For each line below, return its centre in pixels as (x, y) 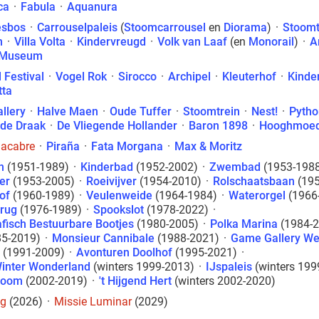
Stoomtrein (211, 111)
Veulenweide (119, 195)
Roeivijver (111, 181)
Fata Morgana (127, 146)
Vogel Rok (81, 77)
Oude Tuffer (141, 111)
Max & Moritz (208, 146)
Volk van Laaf (192, 42)
